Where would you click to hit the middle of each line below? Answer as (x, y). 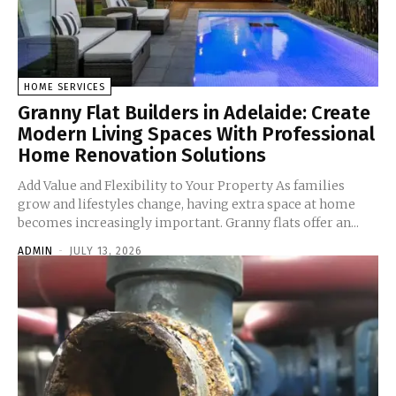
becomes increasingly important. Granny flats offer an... (188, 222)
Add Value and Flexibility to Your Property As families (147, 185)
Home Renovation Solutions (142, 155)
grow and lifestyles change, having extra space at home (187, 204)
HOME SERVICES (65, 87)
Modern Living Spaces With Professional (196, 133)
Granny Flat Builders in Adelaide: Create (194, 112)
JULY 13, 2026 (106, 251)
